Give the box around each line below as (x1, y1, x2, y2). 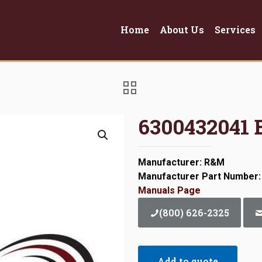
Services (215, 23, 256, 36)
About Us (160, 23, 204, 36)
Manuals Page (138, 184, 201, 196)
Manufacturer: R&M (138, 156, 225, 168)
